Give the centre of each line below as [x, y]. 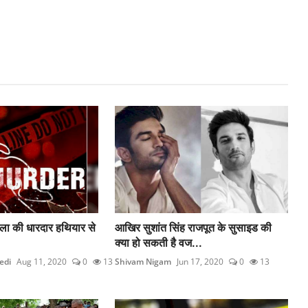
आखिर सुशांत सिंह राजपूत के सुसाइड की [194, 227]
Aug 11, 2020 [41, 261]
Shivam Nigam [143, 261]
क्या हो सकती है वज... [159, 242]
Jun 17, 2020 [200, 261]
